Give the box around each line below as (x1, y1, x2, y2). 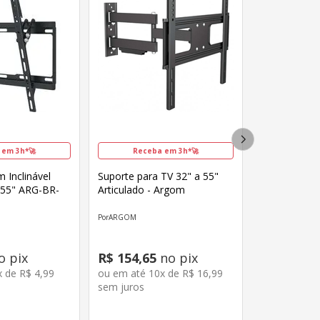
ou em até (98, 266, 149, 281)
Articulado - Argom (98, 183, 186, 196)
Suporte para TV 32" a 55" (98, 169, 219, 183)
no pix (156, 249, 199, 267)
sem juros (98, 280, 145, 294)
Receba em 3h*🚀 (133, 146, 199, 156)
